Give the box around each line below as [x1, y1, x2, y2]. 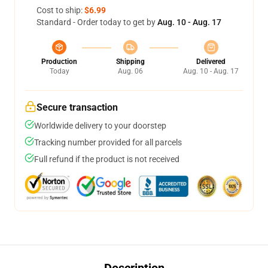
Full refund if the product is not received [34, 154, 179, 164]
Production [41, 57, 77, 66]
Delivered [196, 57, 226, 66]
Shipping [115, 57, 145, 66]
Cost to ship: [36, 5, 84, 15]
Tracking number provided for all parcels [34, 138, 182, 147]
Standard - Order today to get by [36, 17, 157, 27]
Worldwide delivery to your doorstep [34, 121, 166, 130]
